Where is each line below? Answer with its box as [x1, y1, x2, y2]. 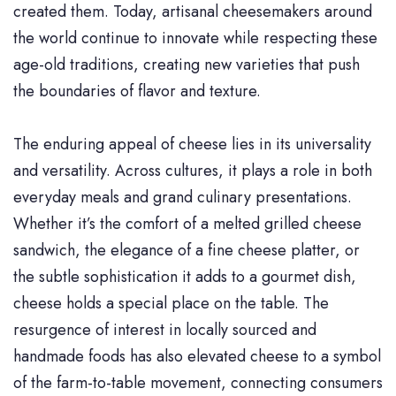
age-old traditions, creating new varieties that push [13, 52, 360, 76]
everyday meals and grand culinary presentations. [13, 185, 352, 209]
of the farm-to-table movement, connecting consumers [13, 370, 383, 394]
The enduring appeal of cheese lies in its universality [13, 132, 371, 156]
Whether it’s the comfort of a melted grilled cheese [13, 211, 362, 235]
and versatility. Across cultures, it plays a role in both [13, 158, 372, 182]
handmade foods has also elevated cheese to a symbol [13, 344, 381, 368]
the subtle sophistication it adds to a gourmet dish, [13, 264, 356, 288]
